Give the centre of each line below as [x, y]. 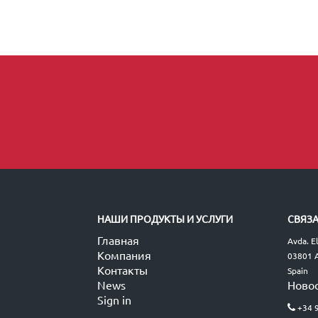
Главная [118, 240]
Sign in [114, 300]
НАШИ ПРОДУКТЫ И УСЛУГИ [165, 219]
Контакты [122, 270]
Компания [124, 255]
